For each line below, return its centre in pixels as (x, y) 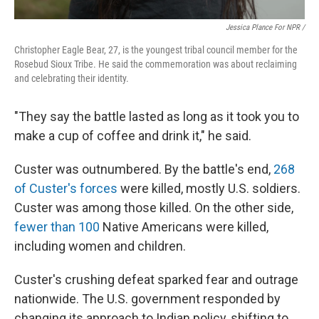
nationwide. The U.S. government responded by (147, 299)
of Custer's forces (66, 189)
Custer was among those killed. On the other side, (154, 208)
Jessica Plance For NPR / (265, 28)
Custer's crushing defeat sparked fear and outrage (156, 280)
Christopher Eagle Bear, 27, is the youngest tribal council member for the (156, 50)
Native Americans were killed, (184, 227)
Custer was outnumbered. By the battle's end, (144, 169)
